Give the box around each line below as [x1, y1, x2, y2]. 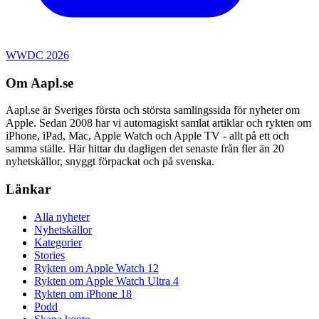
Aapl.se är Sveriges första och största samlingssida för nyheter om [6, 104, 300, 117]
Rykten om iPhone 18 [34, 287, 132, 300]
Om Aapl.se [6, 75, 73, 90]
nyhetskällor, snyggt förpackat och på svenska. [6, 155, 214, 168]
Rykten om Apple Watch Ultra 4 [34, 274, 179, 287]
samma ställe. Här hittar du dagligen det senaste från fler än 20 [6, 142, 284, 155]
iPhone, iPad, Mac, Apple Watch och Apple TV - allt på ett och [6, 130, 289, 142]
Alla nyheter [34, 210, 90, 223]
